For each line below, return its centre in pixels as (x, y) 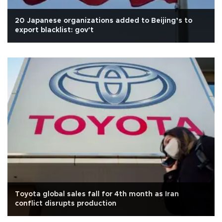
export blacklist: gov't (54, 30)
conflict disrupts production (66, 204)
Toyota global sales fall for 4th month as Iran (97, 194)
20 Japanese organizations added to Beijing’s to (104, 21)
